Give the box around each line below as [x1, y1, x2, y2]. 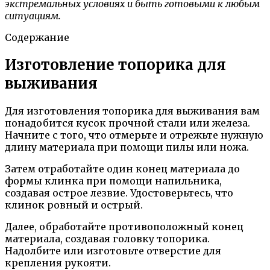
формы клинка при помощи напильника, [5, 174, 222, 187]
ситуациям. [5, 9, 61, 22]
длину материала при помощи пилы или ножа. [5, 140, 249, 153]
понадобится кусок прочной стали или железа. [5, 116, 250, 129]
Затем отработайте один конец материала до [5, 162, 240, 175]
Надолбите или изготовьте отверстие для [5, 244, 221, 257]
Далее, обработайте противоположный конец [5, 220, 243, 233]
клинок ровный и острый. [5, 198, 143, 211]
